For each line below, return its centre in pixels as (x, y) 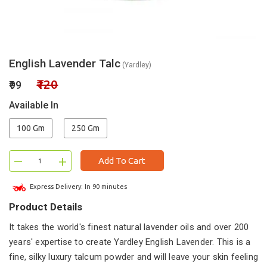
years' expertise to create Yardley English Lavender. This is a (130, 242)
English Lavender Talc (65, 63)
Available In (34, 105)
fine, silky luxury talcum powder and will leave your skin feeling (134, 257)
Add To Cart (122, 161)
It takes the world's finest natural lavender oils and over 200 (129, 227)
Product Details (46, 207)
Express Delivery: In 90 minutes (77, 187)
